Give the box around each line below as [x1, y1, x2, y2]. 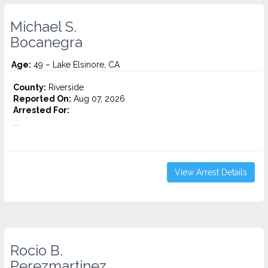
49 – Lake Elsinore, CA [31, 60, 120, 69]
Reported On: [13, 94, 71, 103]
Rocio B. [10, 242, 63, 259]
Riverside [46, 83, 84, 92]
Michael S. [10, 19, 77, 35]
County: [13, 83, 46, 92]
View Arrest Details [175, 167, 247, 177]
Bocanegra [10, 34, 83, 51]
